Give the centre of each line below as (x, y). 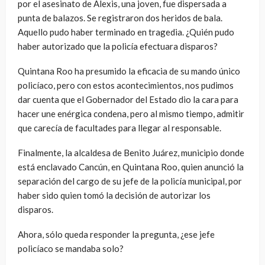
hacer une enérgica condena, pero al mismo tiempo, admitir (131, 113)
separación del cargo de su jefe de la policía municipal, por (130, 181)
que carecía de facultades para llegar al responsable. (119, 127)
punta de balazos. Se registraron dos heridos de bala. (120, 17)
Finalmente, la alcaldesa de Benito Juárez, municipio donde (131, 152)
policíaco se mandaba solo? (71, 248)
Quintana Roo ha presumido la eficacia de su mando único (129, 71)
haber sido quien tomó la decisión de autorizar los (114, 195)
